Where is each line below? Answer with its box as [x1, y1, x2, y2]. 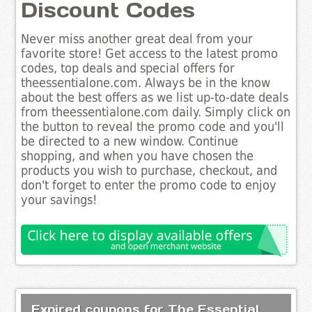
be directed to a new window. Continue [21, 134, 239, 149]
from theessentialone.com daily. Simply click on [21, 105, 291, 120]
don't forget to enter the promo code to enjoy [21, 178, 277, 193]
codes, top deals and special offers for [21, 61, 235, 76]
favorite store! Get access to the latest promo [21, 47, 279, 61]
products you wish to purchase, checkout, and [21, 164, 278, 178]
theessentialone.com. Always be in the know [21, 76, 271, 91]
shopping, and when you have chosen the [21, 149, 254, 164]
